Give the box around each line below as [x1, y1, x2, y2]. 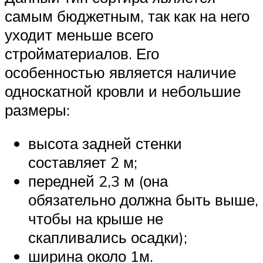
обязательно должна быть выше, [28, 190, 258, 210]
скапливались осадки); [28, 228, 187, 247]
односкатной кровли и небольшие [5, 81, 241, 100]
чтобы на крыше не [28, 209, 163, 228]
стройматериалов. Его [5, 43, 159, 63]
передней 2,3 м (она [28, 171, 168, 191]
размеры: [5, 100, 70, 119]
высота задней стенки [28, 134, 182, 153]
